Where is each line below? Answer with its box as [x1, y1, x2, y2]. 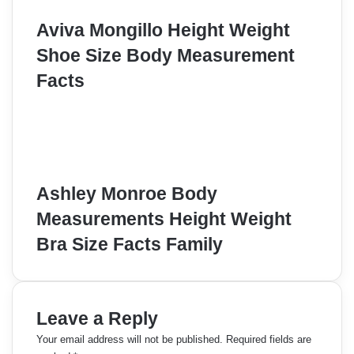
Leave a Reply [36, 307, 158, 329]
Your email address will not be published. [36, 333, 223, 345]
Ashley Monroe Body [36, 183, 217, 204]
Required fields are [226, 333, 311, 345]
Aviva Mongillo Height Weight [36, 19, 290, 40]
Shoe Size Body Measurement [36, 44, 295, 66]
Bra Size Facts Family [36, 233, 223, 254]
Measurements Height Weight [36, 208, 292, 229]
